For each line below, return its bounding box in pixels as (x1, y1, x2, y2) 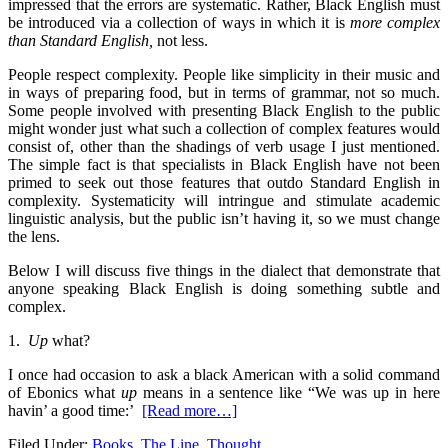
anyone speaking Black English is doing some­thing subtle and (8, 280, 440, 298)
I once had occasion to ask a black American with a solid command (8, 366, 440, 384)
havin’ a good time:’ (8, 402, 138, 420)
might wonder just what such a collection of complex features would (8, 120, 440, 138)
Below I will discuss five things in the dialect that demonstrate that (8, 262, 440, 280)
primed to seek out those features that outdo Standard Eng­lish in (8, 174, 440, 192)
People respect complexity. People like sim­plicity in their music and (8, 66, 440, 84)
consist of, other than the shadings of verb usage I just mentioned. (8, 138, 440, 156)
